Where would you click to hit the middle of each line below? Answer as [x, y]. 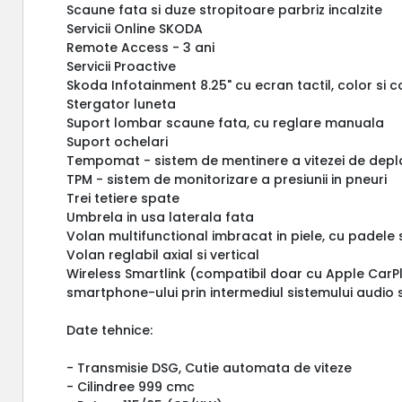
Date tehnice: [110, 330]
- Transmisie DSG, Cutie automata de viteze [210, 367]
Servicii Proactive [122, 66]
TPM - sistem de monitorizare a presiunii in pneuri [227, 179]
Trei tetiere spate [123, 198]
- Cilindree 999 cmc [131, 386]
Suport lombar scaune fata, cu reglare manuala [226, 122]
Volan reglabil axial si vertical [163, 254]
